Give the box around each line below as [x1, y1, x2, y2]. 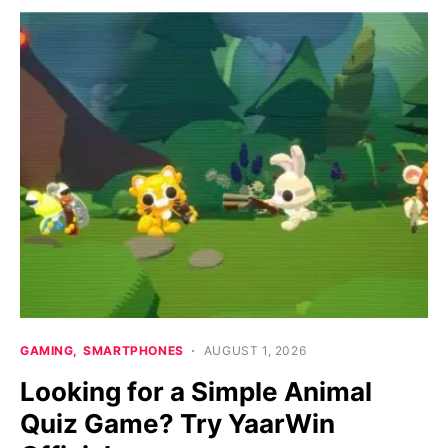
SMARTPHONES [83, 343, 184, 359]
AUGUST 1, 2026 [203, 343, 307, 359]
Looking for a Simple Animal [20, 376, 372, 408]
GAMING [20, 343, 74, 359]
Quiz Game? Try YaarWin [20, 408, 335, 440]
